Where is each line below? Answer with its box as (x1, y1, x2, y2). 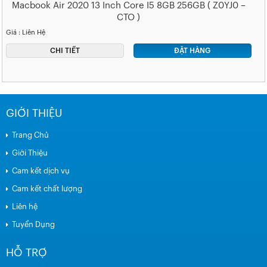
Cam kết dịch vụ (12, 166, 70, 175)
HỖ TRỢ (6, 247, 47, 258)
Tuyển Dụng (12, 220, 55, 228)
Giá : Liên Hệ (6, 29, 45, 36)
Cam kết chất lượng (12, 184, 82, 193)
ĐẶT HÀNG (174, 46, 211, 54)
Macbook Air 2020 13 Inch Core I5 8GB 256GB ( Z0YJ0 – (11, 1, 246, 11)
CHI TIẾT (49, 46, 80, 54)
